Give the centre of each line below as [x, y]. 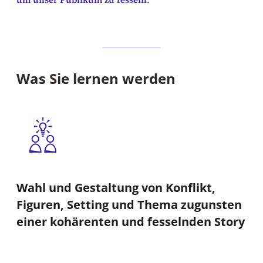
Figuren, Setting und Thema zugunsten [129, 205]
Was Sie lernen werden [96, 78]
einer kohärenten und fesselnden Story [131, 222]
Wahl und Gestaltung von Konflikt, [116, 188]
